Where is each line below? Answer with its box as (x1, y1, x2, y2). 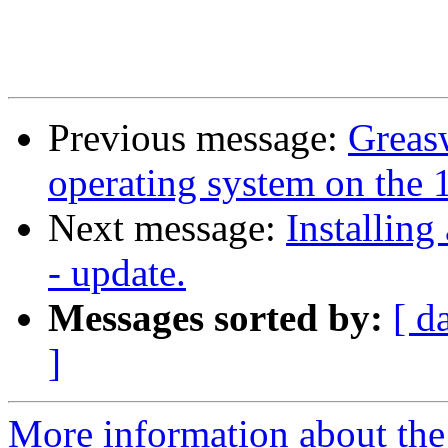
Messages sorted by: (48, 296, 383, 340)
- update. (48, 251, 186, 295)
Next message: (48, 206, 286, 250)
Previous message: (48, 116, 348, 160)
